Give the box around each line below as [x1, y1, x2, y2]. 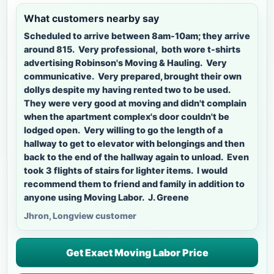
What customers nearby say [24, 12, 159, 24]
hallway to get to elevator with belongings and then [24, 138, 245, 149]
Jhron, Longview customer [24, 210, 136, 221]
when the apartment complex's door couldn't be [24, 111, 229, 122]
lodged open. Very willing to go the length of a [24, 124, 223, 135]
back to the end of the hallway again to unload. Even [24, 151, 249, 162]
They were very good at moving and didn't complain [24, 97, 246, 108]
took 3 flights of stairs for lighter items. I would [24, 165, 228, 176]
